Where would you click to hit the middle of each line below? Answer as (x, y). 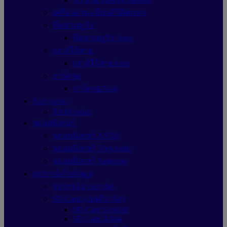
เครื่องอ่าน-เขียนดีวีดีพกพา (99, 12)
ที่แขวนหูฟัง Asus (102, 38)
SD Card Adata (97, 219)
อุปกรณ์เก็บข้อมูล (63, 174)
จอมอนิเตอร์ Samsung (89, 161)
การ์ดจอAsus (95, 88)
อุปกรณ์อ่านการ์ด (83, 186)
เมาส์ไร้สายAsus (101, 63)
